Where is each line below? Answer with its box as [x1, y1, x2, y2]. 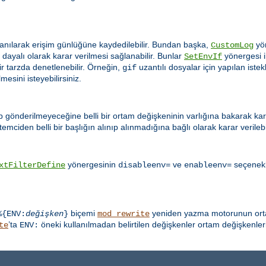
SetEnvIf [184, 51, 222, 61]
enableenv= [184, 160, 232, 170]
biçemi [68, 208, 97, 218]
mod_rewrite [97, 209, 150, 219]
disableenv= [118, 160, 170, 170]
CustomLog [211, 40, 254, 50]
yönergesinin [65, 160, 118, 170]
